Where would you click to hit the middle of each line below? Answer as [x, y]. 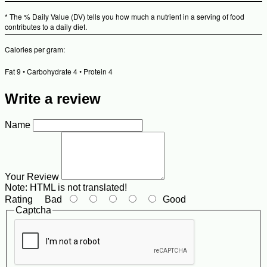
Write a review [53, 99]
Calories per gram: [35, 49]
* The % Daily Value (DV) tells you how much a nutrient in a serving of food [125, 17]
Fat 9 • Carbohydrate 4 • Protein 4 [59, 72]
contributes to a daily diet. [46, 27]
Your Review [32, 177]
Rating [19, 200]
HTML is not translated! [77, 188]
